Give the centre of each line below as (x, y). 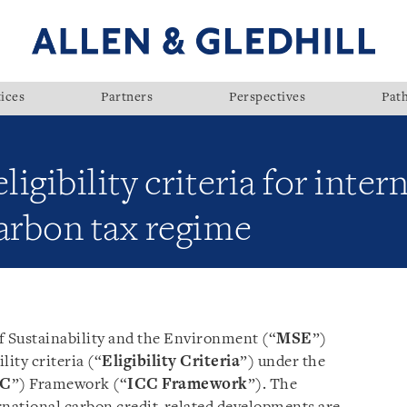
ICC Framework (188, 385)
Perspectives (267, 98)
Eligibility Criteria (171, 362)
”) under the (283, 362)
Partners (127, 98)
